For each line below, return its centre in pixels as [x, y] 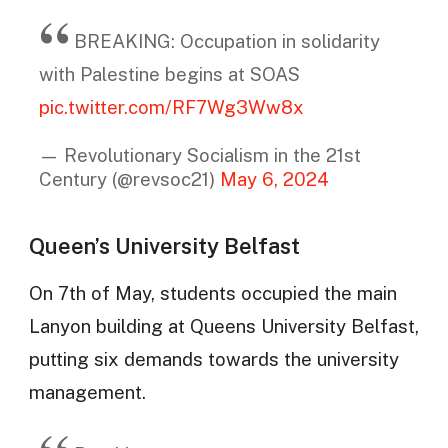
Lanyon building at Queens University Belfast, [223, 325]
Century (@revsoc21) [129, 178]
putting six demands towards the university [213, 358]
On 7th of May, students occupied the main [212, 292]
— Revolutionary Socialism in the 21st [199, 154]
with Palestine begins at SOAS [169, 74]
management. [87, 391]
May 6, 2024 [274, 178]
